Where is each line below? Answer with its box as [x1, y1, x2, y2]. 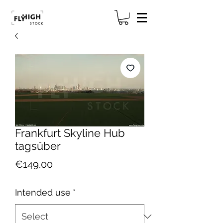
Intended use [15, 187, 71, 198]
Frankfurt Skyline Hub [15, 126, 125, 140]
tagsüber [15, 139, 61, 153]
